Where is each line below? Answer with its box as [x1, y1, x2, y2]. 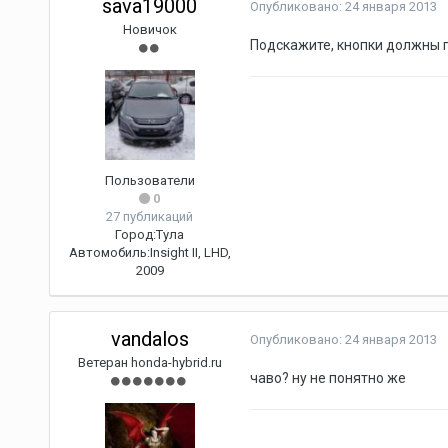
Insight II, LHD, [149, 245, 231, 261]
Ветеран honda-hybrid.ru [77, 355, 222, 371]
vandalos [110, 327, 189, 352]
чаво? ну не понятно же [249, 370, 406, 387]
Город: [115, 227, 157, 243]
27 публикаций [106, 209, 194, 225]
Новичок [122, 22, 177, 38]
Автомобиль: [68, 245, 150, 261]
